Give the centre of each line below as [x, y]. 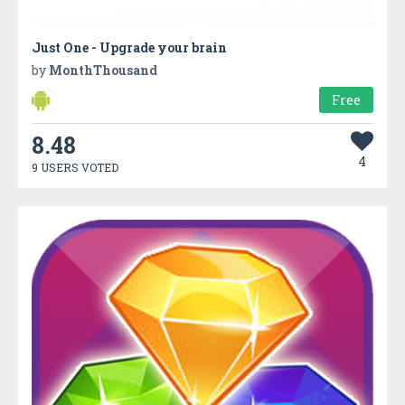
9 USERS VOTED [75, 167]
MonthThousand [103, 70]
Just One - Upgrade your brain [129, 47]
